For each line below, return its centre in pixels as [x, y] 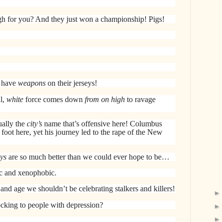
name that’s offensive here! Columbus [102, 124]
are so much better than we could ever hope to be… [88, 157]
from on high [105, 99]
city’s [34, 124]
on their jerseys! [72, 83]
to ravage [140, 99]
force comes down [54, 99]
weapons [33, 83]
